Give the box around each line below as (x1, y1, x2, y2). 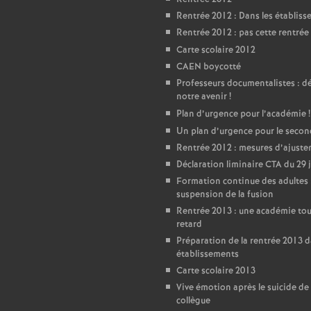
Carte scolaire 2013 (176, 264, 255, 278)
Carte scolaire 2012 (176, 44, 255, 57)
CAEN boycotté (176, 60, 241, 74)
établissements (176, 248, 239, 261)
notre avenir (176, 90, 227, 103)
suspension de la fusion (176, 188, 274, 201)
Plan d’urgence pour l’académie (176, 108, 306, 121)
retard (176, 218, 202, 231)
